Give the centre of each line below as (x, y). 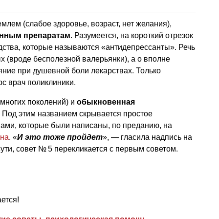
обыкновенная (106, 102)
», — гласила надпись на (147, 137)
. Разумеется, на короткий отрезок (132, 35)
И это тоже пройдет (60, 137)
